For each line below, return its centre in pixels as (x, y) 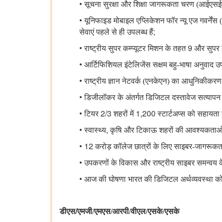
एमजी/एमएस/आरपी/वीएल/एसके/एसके (128, 212)
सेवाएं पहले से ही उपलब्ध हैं (116, 32)
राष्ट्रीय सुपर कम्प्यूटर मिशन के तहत (136, 49)
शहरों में (124, 114)
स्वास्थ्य (95, 130)
